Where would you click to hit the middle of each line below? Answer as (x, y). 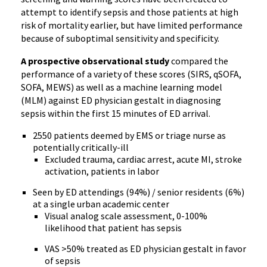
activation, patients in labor (102, 171)
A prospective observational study (95, 61)
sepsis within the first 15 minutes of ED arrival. (117, 113)
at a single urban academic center (101, 204)
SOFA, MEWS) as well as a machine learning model (122, 87)
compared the (199, 61)
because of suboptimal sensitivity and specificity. (120, 38)
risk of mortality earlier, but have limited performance (132, 25)
